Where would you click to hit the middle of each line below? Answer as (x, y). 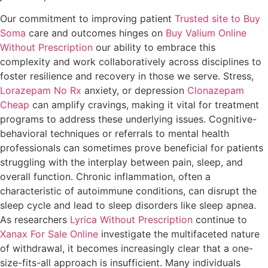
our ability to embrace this (154, 48)
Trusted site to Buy (217, 19)
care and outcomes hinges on (96, 33)
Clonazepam (216, 91)
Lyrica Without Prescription (131, 220)
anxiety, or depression (134, 91)
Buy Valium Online (206, 33)
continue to (220, 220)
